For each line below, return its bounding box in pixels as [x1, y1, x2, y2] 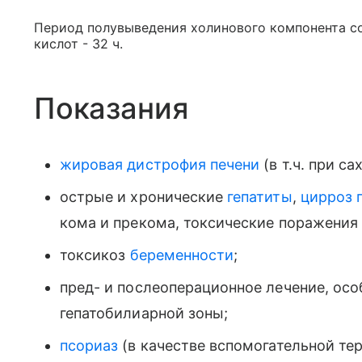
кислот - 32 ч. [34, 36, 123, 52]
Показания [34, 90, 188, 126]
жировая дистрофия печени [60, 156, 260, 173]
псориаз [60, 337, 119, 354]
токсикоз [60, 246, 130, 263]
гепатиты [227, 188, 293, 205]
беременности [129, 246, 234, 263]
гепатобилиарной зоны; [60, 305, 229, 322]
